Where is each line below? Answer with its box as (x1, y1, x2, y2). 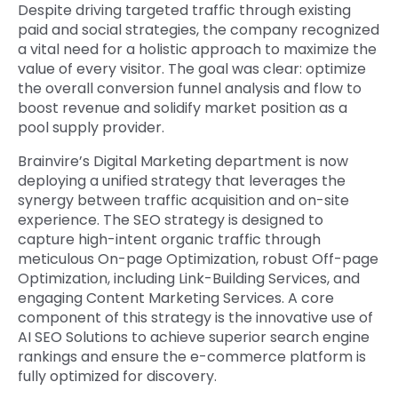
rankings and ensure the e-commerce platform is (18, 346, 366, 368)
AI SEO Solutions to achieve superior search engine (18, 327, 370, 348)
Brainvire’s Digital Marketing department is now (18, 151, 348, 172)
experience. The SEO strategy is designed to (18, 210, 323, 231)
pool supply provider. (18, 117, 164, 139)
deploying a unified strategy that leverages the (18, 171, 346, 192)
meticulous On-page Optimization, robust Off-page (18, 249, 378, 270)
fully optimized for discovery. (18, 366, 217, 387)
